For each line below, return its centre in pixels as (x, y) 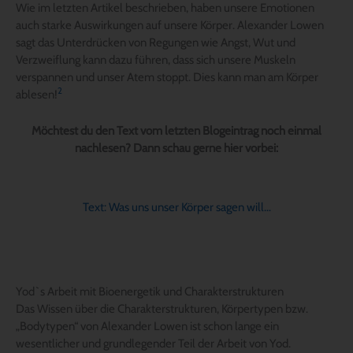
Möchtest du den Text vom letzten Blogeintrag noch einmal (176, 130)
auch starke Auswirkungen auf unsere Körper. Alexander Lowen (170, 25)
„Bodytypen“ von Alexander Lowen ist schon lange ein (147, 326)
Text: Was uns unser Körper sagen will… (176, 207)
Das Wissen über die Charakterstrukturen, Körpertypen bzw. (162, 308)
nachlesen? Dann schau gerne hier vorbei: (176, 148)
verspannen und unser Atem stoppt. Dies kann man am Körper (167, 77)
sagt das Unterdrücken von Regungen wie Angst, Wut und (156, 42)
